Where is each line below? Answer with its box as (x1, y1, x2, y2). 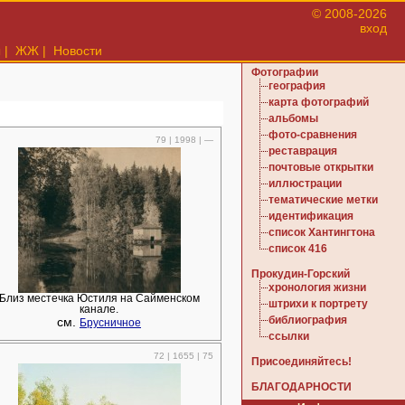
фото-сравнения (268, 129, 357, 140)
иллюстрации (268, 178, 342, 189)
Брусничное (80, 317, 141, 328)
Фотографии (251, 67, 318, 78)
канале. (80, 304, 118, 315)
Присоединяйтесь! (251, 356, 352, 367)
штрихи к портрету (268, 298, 368, 309)
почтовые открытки (268, 162, 373, 173)
